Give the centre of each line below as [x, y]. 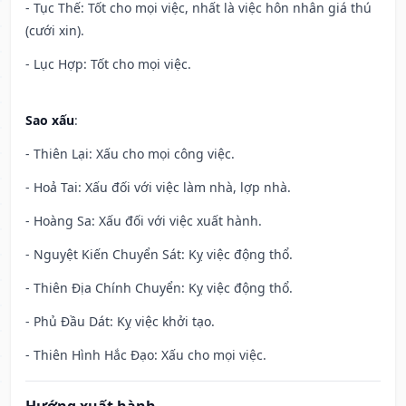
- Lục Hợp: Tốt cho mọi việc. [108, 64]
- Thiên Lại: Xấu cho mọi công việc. [130, 154]
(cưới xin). [55, 31]
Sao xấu [50, 121]
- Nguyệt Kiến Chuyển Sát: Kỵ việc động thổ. [159, 255]
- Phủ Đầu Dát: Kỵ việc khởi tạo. [120, 322]
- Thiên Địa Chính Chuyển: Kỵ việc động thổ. [159, 288]
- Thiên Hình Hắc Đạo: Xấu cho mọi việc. [146, 355]
